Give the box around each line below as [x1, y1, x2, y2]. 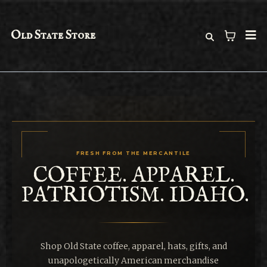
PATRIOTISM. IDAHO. [21, 182, 249, 209]
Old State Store [11, 28, 95, 43]
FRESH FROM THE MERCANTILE [76, 150, 191, 156]
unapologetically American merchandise [48, 255, 219, 266]
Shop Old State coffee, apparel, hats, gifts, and [40, 241, 227, 252]
